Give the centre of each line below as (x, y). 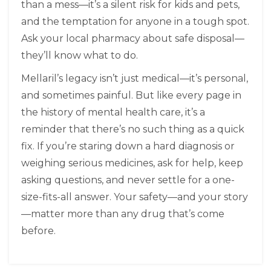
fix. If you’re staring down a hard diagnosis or (128, 146)
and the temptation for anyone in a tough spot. (135, 22)
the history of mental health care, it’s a (113, 113)
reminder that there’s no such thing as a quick (133, 129)
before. (38, 231)
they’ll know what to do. (80, 56)
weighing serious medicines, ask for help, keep (132, 163)
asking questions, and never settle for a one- (128, 180)
